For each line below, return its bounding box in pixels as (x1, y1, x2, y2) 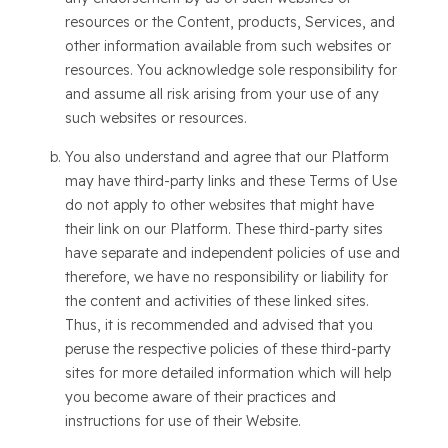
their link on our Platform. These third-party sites (64, 220, 383, 238)
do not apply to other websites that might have (64, 196, 374, 214)
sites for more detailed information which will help (64, 364, 391, 382)
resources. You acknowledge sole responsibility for (64, 61, 397, 79)
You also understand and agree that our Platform (64, 148, 389, 166)
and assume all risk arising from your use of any (64, 85, 379, 103)
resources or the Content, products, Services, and (64, 13, 395, 31)
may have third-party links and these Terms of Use (64, 172, 397, 190)
